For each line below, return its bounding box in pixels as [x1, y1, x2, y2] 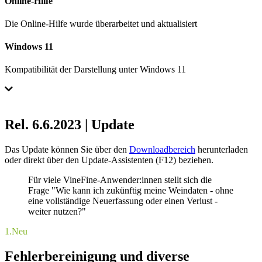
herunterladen [195, 144, 248, 155]
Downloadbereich [129, 144, 195, 155]
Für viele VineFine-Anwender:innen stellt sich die [28, 175, 212, 185]
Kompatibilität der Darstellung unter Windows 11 [5, 64, 186, 75]
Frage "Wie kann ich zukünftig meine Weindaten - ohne [28, 185, 233, 196]
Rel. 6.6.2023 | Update [5, 117, 135, 133]
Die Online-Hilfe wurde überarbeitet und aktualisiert [5, 18, 197, 29]
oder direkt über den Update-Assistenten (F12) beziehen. [5, 155, 213, 166]
